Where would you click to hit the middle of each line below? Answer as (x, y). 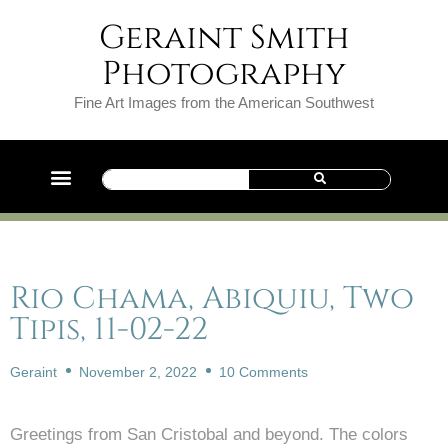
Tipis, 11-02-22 (109, 330)
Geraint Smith (224, 38)
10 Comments (263, 372)
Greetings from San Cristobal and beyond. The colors (209, 434)
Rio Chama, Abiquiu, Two (212, 299)
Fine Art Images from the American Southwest (224, 102)
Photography (224, 74)
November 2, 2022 (138, 372)
